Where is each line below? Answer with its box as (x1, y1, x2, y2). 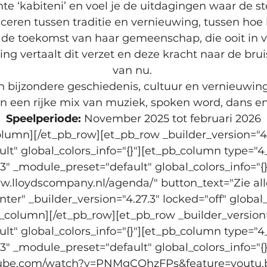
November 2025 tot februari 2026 (81, 111, 261, 125)
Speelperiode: (6, 111, 81, 125)
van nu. (112, 63, 155, 77)
